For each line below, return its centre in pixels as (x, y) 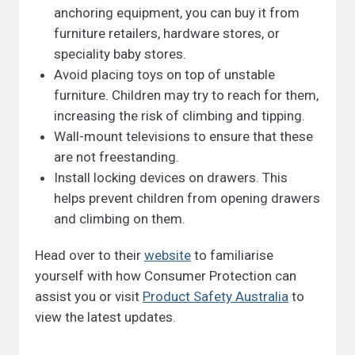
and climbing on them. (120, 219)
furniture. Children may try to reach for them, (186, 95)
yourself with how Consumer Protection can (166, 276)
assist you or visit (89, 296)
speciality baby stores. (120, 54)
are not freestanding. (116, 157)
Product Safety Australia (216, 296)
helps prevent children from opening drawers (187, 198)
